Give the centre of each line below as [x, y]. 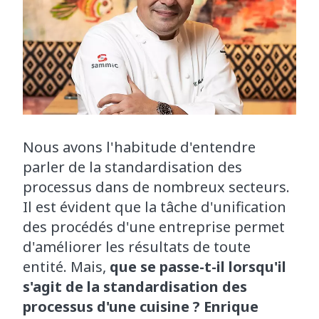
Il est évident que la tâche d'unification [155, 207]
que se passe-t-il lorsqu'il [198, 267]
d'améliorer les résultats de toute [137, 247]
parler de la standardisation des [132, 167]
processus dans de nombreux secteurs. [156, 187]
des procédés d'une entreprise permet [154, 227]
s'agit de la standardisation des [135, 287]
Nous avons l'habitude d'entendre [139, 147]
